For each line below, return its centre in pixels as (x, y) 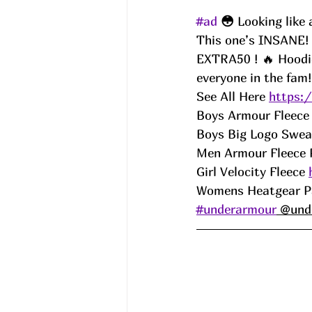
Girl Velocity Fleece (252, 171)
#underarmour (236, 209)
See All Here (233, 96)
